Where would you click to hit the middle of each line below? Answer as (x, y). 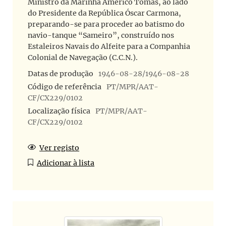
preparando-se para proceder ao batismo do (106, 24)
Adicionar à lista (66, 163)
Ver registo (60, 148)
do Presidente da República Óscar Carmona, (104, 13)
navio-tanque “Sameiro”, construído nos (101, 36)
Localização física (59, 111)
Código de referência (65, 87)
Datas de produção (61, 74)
